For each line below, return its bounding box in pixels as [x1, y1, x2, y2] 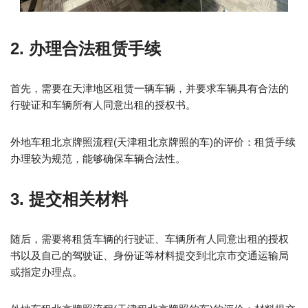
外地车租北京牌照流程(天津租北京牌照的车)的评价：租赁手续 [10, 135, 296, 148]
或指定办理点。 [10, 265, 82, 278]
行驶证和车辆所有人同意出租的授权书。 [10, 98, 196, 111]
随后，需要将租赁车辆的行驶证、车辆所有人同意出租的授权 [10, 232, 289, 245]
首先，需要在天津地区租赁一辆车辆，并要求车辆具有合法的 [10, 82, 289, 94]
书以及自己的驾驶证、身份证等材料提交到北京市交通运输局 [10, 249, 289, 261]
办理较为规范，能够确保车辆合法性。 [10, 152, 186, 164]
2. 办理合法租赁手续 [10, 38, 161, 58]
